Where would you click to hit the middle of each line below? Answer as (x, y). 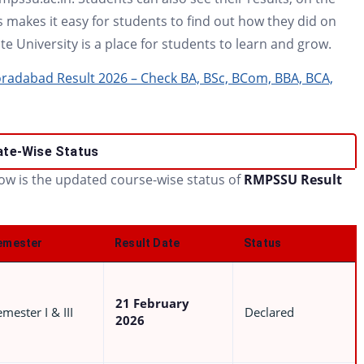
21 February (152, 303)
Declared (269, 312)
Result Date (147, 243)
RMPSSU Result (293, 180)
